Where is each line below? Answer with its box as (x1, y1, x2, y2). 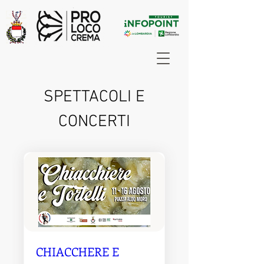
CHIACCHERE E (36, 243, 119, 259)
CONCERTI (58, 112, 130, 132)
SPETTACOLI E (44, 87, 145, 107)
